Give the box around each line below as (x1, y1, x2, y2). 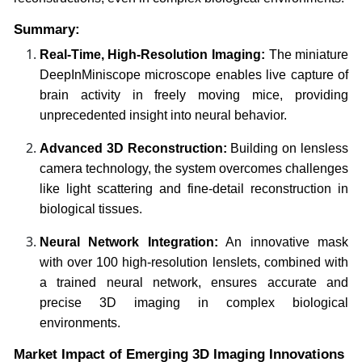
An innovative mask (217, 234, 349, 249)
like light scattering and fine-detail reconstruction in (39, 181, 349, 196)
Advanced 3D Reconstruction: (39, 141, 227, 155)
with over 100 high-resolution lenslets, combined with (39, 255, 349, 269)
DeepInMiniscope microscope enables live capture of (39, 67, 349, 82)
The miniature (265, 47, 349, 61)
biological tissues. (39, 201, 142, 216)
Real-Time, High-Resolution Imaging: (39, 47, 265, 61)
